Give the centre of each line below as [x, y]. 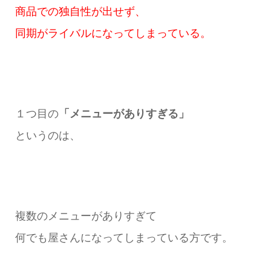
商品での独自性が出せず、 [80, 12]
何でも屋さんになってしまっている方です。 [124, 237]
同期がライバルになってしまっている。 [113, 34]
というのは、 [47, 135]
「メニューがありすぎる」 [124, 113]
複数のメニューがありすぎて [86, 216]
